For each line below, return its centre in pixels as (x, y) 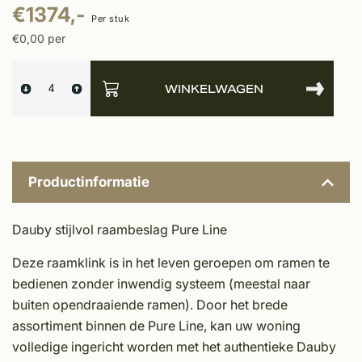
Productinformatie (89, 182)
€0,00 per (39, 39)
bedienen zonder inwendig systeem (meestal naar (161, 284)
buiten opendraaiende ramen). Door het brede (150, 305)
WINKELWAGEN (214, 88)
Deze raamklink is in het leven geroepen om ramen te (171, 263)
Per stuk (110, 19)
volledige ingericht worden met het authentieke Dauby (174, 347)
